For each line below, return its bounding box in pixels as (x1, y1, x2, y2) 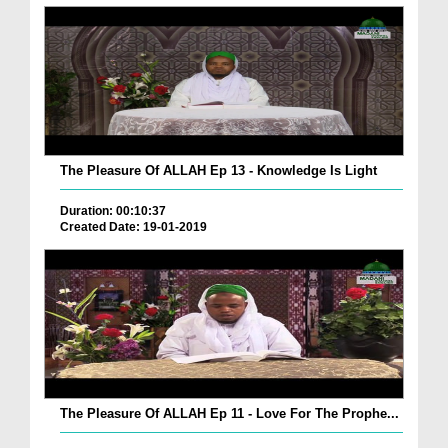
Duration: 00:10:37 (60, 204, 166, 219)
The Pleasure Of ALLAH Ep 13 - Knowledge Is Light (60, 163, 377, 179)
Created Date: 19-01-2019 (60, 220, 207, 235)
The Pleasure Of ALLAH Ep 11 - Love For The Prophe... (60, 406, 399, 421)
